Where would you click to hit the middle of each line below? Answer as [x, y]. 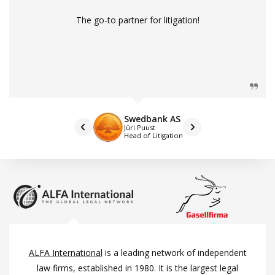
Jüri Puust [139, 128]
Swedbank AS [152, 119]
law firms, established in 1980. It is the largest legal [137, 268]
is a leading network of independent [174, 252]
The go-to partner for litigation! [137, 20]
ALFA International [65, 252]
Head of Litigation [153, 136]
